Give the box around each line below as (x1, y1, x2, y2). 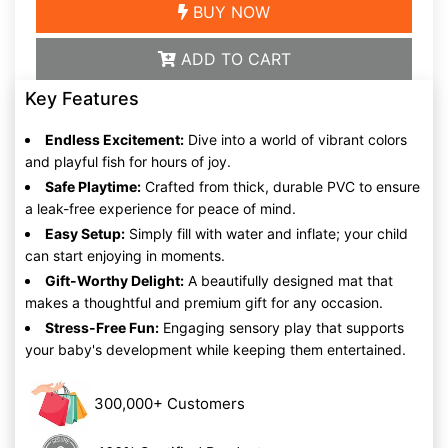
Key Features (25, 88, 139, 109)
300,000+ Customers (93, 393, 245, 413)
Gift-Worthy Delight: (45, 272, 184, 289)
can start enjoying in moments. (25, 247, 225, 264)
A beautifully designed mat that (184, 272, 393, 289)
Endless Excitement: (45, 131, 184, 148)
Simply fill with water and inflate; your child (125, 225, 408, 242)
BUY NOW (188, 2, 270, 22)
